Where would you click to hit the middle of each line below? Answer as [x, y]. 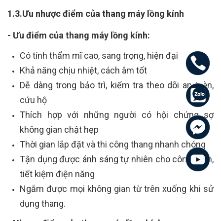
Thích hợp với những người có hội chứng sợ [117, 115]
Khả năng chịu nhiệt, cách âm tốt [83, 71]
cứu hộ [33, 100]
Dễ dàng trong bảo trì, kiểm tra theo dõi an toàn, [117, 85]
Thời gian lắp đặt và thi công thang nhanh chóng [113, 145]
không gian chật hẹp [59, 130]
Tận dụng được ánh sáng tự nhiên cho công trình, [117, 159]
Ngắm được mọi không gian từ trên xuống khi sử [117, 189]
